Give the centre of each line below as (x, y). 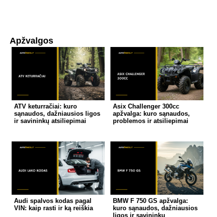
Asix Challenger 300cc (146, 106)
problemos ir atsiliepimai (150, 121)
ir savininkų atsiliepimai (50, 121)
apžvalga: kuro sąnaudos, (151, 113)
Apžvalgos (31, 40)
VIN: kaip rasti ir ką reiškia (54, 208)
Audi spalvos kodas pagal (53, 201)
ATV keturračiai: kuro (46, 106)
